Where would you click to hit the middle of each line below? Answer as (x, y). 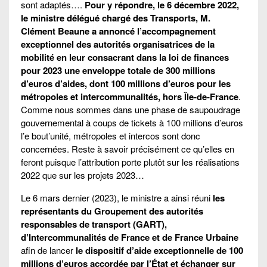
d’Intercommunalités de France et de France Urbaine (130, 237)
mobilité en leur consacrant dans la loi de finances (125, 57)
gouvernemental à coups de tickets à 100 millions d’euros (132, 122)
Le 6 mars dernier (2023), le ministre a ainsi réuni (117, 197)
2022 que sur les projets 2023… (83, 175)
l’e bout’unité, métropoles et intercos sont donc (111, 135)
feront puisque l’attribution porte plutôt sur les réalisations (130, 162)
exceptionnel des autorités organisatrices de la (118, 44)
